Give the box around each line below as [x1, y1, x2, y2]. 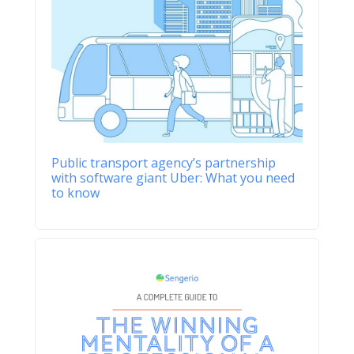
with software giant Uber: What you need [51, 168, 295, 186]
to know [51, 183, 100, 201]
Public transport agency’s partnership [51, 153, 276, 171]
